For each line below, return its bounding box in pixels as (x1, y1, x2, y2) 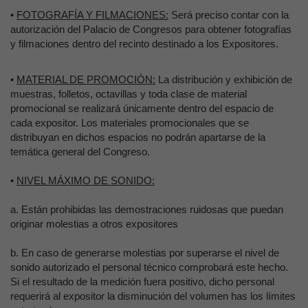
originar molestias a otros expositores (10, 218, 178, 230)
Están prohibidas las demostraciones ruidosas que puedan (21, 203, 283, 215)
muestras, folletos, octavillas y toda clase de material (10, 88, 247, 100)
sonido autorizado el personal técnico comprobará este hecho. (10, 261, 288, 273)
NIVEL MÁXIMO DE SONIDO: (16, 175, 155, 186)
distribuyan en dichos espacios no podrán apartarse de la (10, 131, 265, 143)
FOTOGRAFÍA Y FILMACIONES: (16, 9, 168, 21)
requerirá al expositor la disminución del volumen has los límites (10, 290, 296, 302)
